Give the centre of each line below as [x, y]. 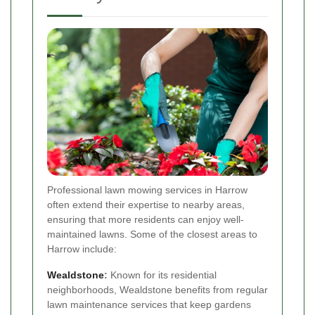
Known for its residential [162, 275]
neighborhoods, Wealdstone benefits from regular [157, 289]
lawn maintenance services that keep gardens [149, 304]
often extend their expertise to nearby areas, [146, 204]
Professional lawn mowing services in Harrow [147, 189]
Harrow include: [82, 249]
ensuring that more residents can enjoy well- [146, 219]
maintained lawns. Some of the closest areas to [152, 234]
